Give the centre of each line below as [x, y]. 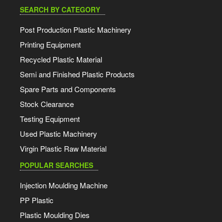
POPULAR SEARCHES [56, 165]
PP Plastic [37, 200]
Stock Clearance [47, 104]
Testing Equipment [50, 119]
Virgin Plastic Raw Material [63, 149]
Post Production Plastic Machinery [76, 30]
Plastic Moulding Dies [55, 215]
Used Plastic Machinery [58, 134]
